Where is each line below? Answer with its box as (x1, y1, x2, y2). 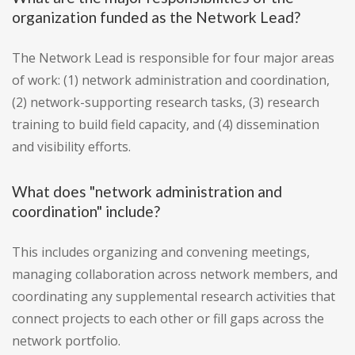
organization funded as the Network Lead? (12, 8, 300, 27)
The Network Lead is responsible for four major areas (12, 49, 334, 67)
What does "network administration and (12, 182, 282, 201)
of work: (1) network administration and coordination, (12, 71, 330, 90)
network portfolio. (12, 332, 120, 350)
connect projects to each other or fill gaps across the (12, 310, 324, 328)
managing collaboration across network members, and (12, 265, 338, 284)
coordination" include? (12, 202, 160, 221)
